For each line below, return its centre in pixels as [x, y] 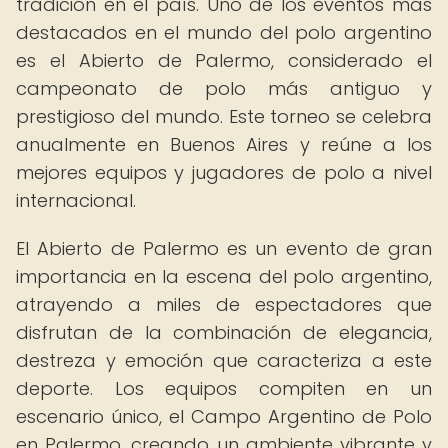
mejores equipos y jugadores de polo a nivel [224, 172]
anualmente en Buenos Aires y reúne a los [224, 144]
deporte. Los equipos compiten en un [224, 388]
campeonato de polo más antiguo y [224, 88]
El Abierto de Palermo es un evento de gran [224, 248]
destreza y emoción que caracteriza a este [224, 360]
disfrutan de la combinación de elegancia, [224, 332]
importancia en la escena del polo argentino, [224, 276]
